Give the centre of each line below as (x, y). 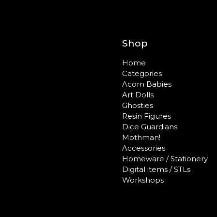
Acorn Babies (147, 84)
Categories (142, 73)
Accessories (144, 148)
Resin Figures (147, 116)
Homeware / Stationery (165, 159)
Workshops (143, 180)
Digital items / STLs (156, 169)
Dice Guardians (150, 127)
